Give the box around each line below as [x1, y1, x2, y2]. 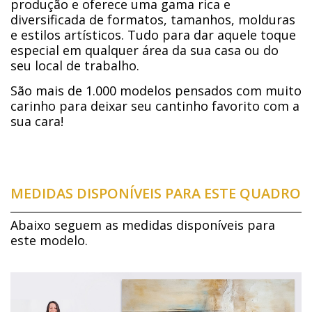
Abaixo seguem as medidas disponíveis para [10, 217, 275, 234]
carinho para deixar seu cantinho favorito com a [10, 97, 299, 115]
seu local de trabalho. [10, 57, 139, 75]
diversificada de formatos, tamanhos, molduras [10, 11, 295, 29]
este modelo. [10, 232, 88, 249]
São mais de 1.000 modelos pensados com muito [10, 82, 302, 100]
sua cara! [10, 113, 63, 130]
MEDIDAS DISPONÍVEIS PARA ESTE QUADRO [10, 184, 301, 203]
